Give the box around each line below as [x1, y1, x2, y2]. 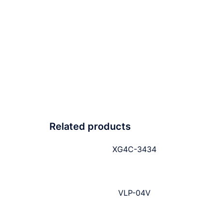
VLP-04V [118, 188, 151, 198]
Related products [49, 121, 131, 133]
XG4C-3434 [112, 144, 157, 155]
